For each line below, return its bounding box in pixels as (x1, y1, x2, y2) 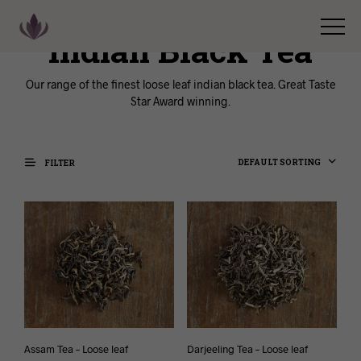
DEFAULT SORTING (238, 156, 321, 168)
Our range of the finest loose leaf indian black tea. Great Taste (25, 77, 336, 91)
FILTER (43, 157, 75, 168)
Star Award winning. (131, 93, 230, 108)
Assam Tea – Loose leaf (24, 342, 128, 355)
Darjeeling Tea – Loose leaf (186, 342, 308, 355)
